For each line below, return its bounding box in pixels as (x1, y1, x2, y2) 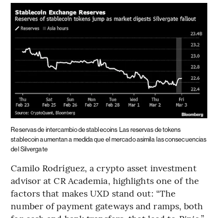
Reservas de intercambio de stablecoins (11, 126, 118, 133)
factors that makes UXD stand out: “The (11, 186, 176, 199)
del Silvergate (11, 145, 48, 153)
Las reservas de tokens (119, 126, 181, 133)
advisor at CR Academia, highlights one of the (11, 174, 199, 186)
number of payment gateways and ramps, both (11, 199, 203, 212)
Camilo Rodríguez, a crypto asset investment (11, 161, 197, 174)
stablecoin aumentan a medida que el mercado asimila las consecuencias (11, 135, 207, 143)
